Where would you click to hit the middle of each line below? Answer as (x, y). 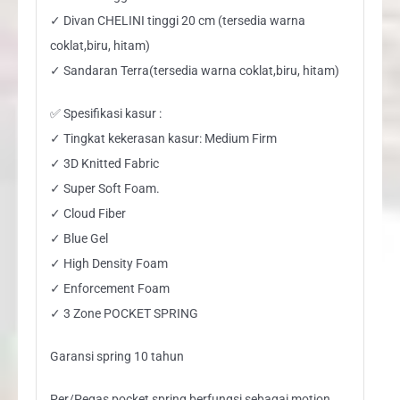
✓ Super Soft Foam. (104, 188)
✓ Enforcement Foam (109, 288)
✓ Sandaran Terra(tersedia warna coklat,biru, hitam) (194, 70)
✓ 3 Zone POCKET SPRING (124, 313)
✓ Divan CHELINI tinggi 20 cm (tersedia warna (177, 20)
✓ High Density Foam (108, 263)
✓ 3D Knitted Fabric (104, 163)
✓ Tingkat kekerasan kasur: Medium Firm (163, 138)
